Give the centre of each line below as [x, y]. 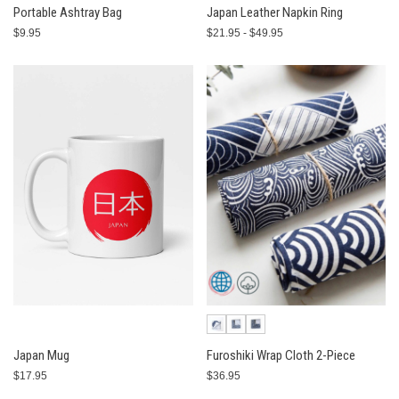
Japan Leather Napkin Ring [274, 13]
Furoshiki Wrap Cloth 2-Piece [281, 356]
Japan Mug [41, 356]
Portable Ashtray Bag [68, 13]
